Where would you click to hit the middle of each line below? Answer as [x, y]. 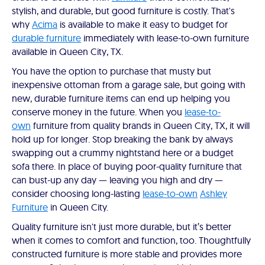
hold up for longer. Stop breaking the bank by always [122, 139]
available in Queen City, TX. [67, 52]
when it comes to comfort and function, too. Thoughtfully [131, 240]
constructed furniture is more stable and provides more [127, 254]
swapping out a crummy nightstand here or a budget [123, 153]
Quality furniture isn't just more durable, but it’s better [122, 227]
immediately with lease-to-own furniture [165, 38]
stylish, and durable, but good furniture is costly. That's [123, 11]
